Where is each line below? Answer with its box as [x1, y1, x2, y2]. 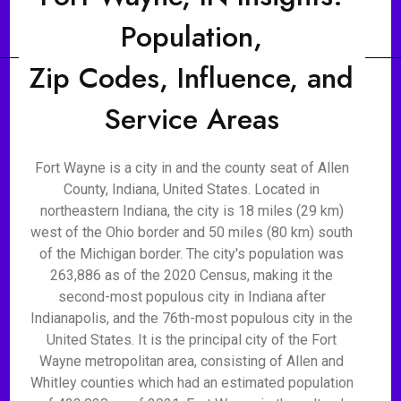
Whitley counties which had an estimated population [30, 374, 354, 391]
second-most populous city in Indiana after [57, 288, 326, 305]
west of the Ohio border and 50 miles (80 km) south [30, 224, 354, 241]
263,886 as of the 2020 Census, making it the [50, 267, 334, 284]
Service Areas [104, 98, 279, 140]
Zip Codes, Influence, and [30, 57, 354, 98]
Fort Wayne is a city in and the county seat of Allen [34, 159, 349, 176]
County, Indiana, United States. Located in [64, 181, 320, 198]
